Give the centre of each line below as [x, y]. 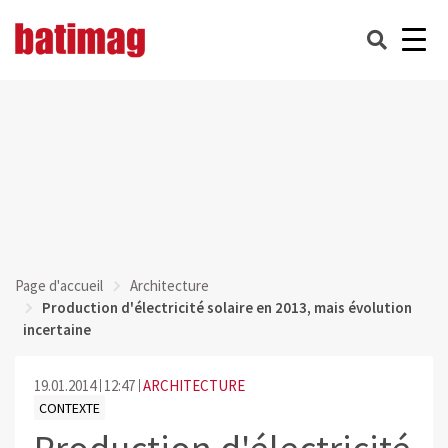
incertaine [56, 329]
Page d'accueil [59, 285]
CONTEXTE [69, 407]
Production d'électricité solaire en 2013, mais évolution [227, 307]
